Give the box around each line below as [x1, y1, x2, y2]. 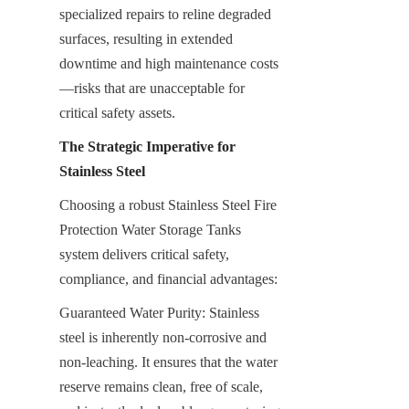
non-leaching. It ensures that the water [59, 353, 278, 370]
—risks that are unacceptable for [59, 79, 245, 96]
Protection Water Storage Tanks [59, 221, 241, 237]
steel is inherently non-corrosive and [59, 329, 267, 345]
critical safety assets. [59, 104, 175, 121]
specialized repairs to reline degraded [59, 5, 271, 22]
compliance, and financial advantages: [59, 270, 278, 287]
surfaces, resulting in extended [59, 30, 233, 47]
